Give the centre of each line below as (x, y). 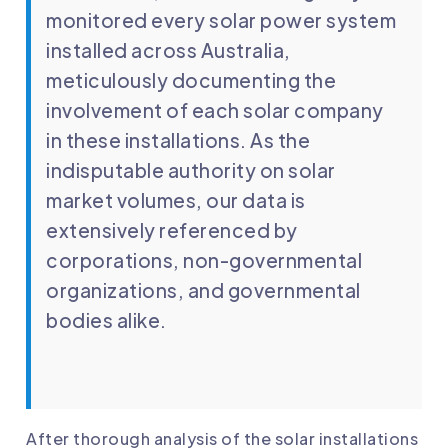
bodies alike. (106, 319)
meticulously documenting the (191, 79)
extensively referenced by (172, 229)
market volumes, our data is (176, 199)
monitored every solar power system (221, 19)
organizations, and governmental (203, 289)
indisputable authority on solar (191, 169)
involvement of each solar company (215, 109)
